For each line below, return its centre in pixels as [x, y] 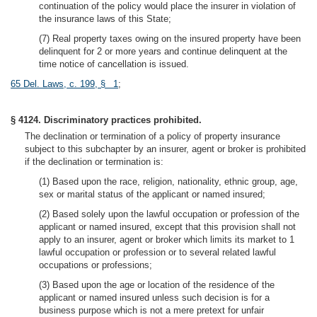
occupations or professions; [96, 265]
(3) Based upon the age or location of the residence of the [157, 285]
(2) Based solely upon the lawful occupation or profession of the [169, 214]
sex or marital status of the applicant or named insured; [152, 194]
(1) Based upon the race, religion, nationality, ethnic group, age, [168, 181]
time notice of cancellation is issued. [114, 64]
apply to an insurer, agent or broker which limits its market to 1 [167, 240]
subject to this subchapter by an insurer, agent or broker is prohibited [165, 149]
